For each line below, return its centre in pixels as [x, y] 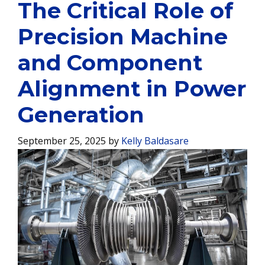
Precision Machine [123, 36]
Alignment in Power [132, 88]
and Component [110, 62]
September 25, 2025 [62, 141]
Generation [81, 114]
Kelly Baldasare [155, 141]
